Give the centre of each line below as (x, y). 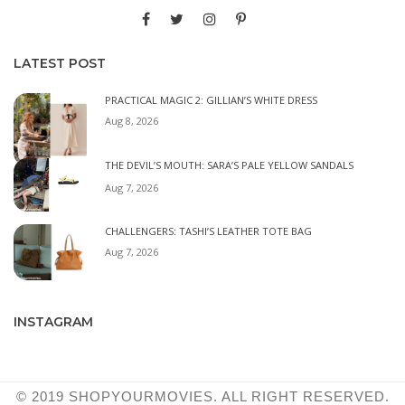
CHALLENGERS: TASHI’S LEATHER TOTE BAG (208, 231)
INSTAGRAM (53, 321)
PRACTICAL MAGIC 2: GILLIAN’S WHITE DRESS (211, 99)
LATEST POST (60, 63)
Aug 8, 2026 (132, 120)
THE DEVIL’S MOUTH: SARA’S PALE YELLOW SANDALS (229, 165)
